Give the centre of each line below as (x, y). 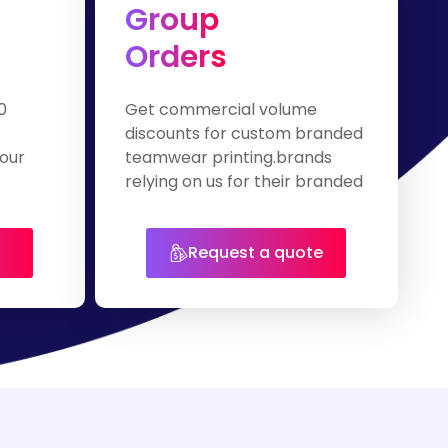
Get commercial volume (220, 110)
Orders (175, 57)
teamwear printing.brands (228, 158)
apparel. (157, 206)
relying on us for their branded (243, 182)
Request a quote (255, 253)
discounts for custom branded (243, 134)
